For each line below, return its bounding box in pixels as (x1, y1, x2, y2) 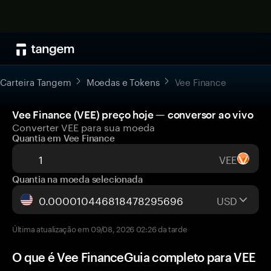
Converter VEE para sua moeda (12, 119, 155, 134)
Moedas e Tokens (86, 74, 160, 88)
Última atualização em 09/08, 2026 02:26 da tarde (12, 222, 188, 234)
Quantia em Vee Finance (12, 132, 115, 143)
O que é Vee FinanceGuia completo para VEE (12, 250, 256, 264)
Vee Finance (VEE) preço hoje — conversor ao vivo (12, 108, 253, 120)
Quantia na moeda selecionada (12, 174, 143, 184)
